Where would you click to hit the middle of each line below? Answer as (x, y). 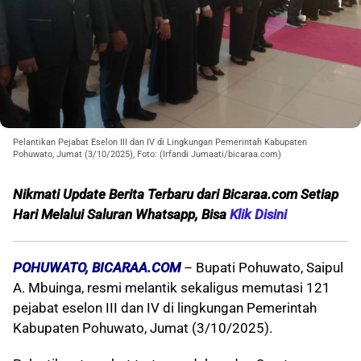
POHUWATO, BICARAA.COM (97, 268)
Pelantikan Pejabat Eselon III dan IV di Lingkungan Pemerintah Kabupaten (160, 143)
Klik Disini (258, 215)
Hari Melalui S (54, 215)
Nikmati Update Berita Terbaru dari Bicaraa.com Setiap (176, 195)
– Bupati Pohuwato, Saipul (262, 268)
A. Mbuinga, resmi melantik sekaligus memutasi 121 (172, 288)
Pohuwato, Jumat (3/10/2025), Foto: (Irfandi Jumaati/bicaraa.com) (147, 155)
